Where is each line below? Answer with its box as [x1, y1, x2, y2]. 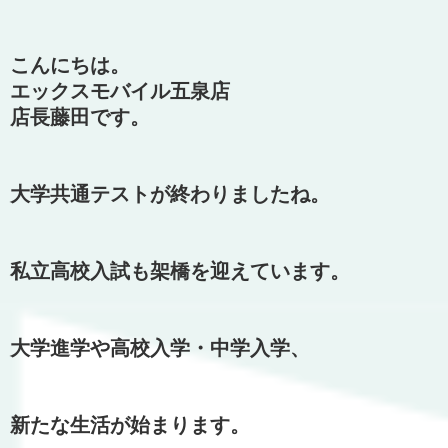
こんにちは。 [10, 53, 130, 76]
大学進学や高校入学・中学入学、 [10, 336, 310, 359]
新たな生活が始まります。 [10, 413, 250, 436]
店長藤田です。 [10, 105, 150, 128]
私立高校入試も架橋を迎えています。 [10, 259, 350, 282]
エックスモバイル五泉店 [10, 79, 230, 102]
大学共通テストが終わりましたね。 [10, 182, 330, 205]
